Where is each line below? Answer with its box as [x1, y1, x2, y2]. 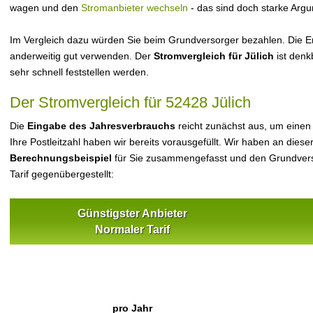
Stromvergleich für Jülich [154, 50, 274, 61]
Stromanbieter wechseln [81, 2, 188, 13]
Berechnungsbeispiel [10, 152, 112, 163]
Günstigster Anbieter [77, 208, 187, 219]
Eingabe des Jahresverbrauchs [27, 120, 175, 131]
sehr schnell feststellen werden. [10, 66, 149, 78]
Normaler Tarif [94, 224, 170, 235]
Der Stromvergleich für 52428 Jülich [10, 94, 251, 111]
